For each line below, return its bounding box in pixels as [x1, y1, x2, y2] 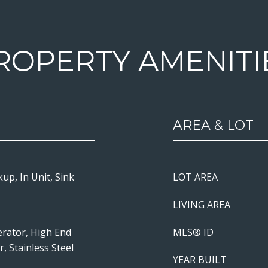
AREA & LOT [173, 117, 254, 133]
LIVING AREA [173, 198, 230, 211]
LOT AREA [173, 170, 218, 184]
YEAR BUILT [173, 253, 227, 266]
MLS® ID [173, 226, 214, 239]
